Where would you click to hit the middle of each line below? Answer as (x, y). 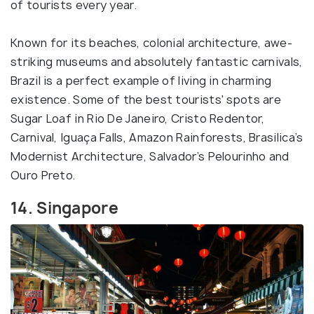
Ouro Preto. (43, 176)
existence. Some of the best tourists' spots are (146, 100)
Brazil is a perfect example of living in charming (141, 81)
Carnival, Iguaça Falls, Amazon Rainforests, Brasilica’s (157, 138)
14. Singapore (67, 209)
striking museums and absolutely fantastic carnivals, (157, 62)
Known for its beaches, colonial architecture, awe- (151, 43)
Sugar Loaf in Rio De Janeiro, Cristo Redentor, (138, 119)
